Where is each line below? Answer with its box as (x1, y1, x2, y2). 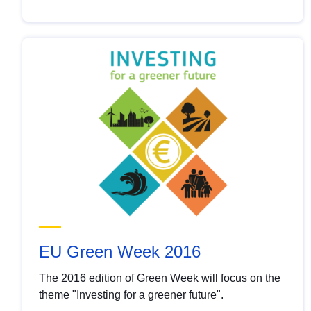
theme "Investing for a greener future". (39, 289, 224, 301)
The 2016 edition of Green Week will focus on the (39, 272, 280, 285)
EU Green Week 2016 (39, 242, 201, 262)
